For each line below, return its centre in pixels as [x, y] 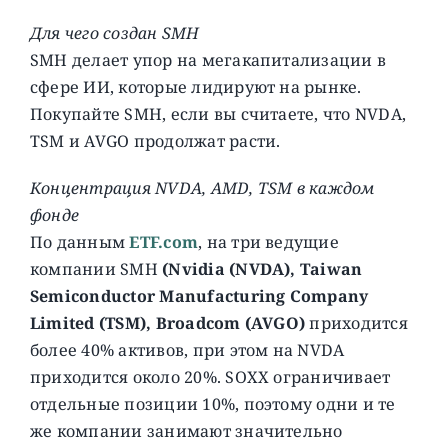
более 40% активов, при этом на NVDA [187, 349]
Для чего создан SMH [114, 32]
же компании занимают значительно [186, 430]
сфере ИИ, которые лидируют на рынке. [195, 86]
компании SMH [96, 268]
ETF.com [164, 241]
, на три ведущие [268, 241]
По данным [79, 241]
